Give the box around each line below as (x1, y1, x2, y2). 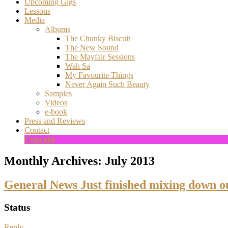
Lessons (24, 7, 50, 16)
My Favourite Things (65, 71, 133, 80)
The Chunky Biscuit (65, 34, 130, 43)
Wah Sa (65, 62, 90, 71)
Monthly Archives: (4, 154, 105, 168)
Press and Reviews (24, 117, 85, 126)
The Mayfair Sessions (65, 52, 135, 62)
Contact (24, 126, 49, 135)
